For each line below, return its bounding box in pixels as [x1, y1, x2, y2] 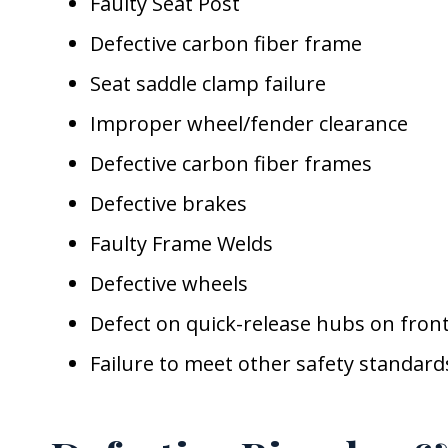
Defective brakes [90, 190, 247, 217]
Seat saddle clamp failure [90, 70, 326, 97]
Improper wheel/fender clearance [90, 110, 408, 137]
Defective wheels [90, 270, 248, 297]
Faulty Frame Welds [90, 230, 273, 257]
